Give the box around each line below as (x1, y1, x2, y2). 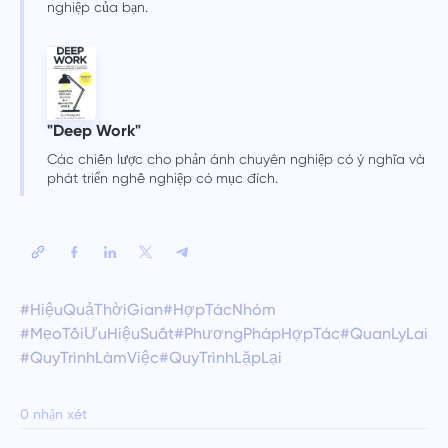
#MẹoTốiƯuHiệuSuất (19, 324, 174, 344)
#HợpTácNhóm (162, 300, 276, 320)
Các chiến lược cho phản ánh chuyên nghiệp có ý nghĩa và (46, 151, 425, 168)
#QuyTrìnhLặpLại (158, 348, 282, 368)
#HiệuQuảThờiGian (19, 300, 163, 320)
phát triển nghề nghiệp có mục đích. (46, 170, 278, 187)
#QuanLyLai (339, 324, 428, 344)
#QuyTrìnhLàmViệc (19, 348, 159, 368)
